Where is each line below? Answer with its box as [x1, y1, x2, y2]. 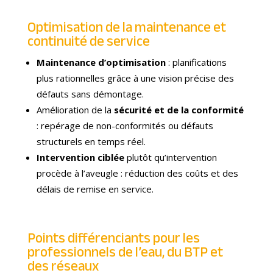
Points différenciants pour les [27, 225, 200, 252]
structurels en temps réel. [36, 135, 146, 148]
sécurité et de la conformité [113, 104, 244, 116]
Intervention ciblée [36, 151, 124, 164]
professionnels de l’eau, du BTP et [27, 239, 223, 266]
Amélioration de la [36, 104, 114, 116]
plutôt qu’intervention [124, 151, 217, 164]
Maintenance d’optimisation [36, 56, 168, 69]
